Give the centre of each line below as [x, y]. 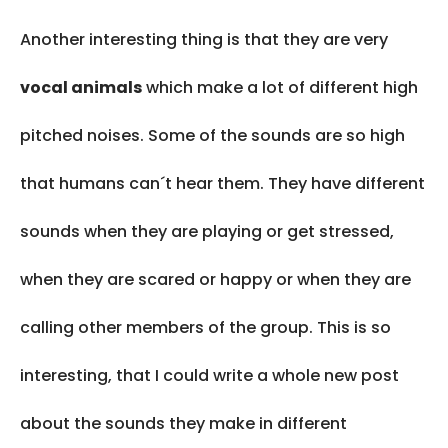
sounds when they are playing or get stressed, [207, 232]
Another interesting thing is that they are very [204, 40]
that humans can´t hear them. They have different [222, 184]
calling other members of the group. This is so [205, 328]
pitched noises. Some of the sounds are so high [212, 136]
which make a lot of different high [280, 88]
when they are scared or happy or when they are [215, 280]
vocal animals [81, 88]
